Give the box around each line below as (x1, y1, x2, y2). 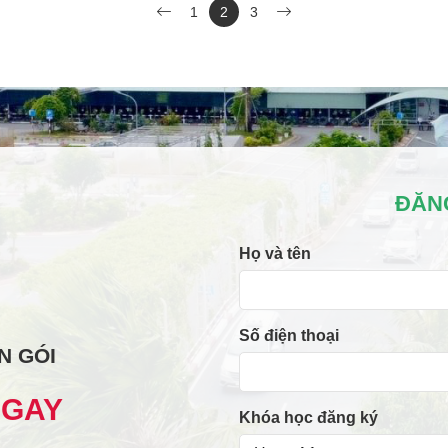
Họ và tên (239, 245, 311, 262)
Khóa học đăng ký (239, 409, 378, 426)
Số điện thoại (239, 327, 339, 344)
